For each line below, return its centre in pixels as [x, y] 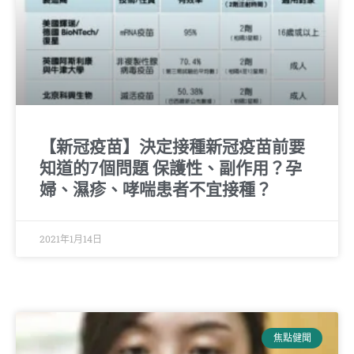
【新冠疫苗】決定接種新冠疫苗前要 [172, 147]
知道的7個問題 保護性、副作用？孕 [171, 168]
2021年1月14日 [71, 238]
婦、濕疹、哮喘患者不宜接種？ [156, 189]
